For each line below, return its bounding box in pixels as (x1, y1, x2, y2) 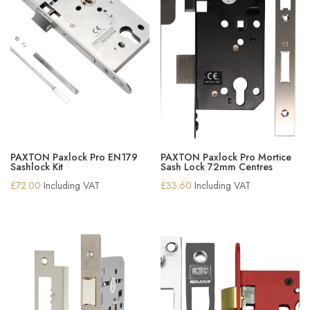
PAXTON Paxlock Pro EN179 (10, 149, 138, 164)
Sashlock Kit (10, 159, 63, 174)
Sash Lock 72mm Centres (161, 159, 273, 174)
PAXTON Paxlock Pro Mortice (161, 149, 292, 164)
